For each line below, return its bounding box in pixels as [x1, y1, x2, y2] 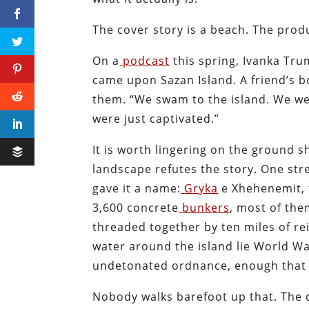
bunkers [182, 200, 230, 216]
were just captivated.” [92, 111, 220, 127]
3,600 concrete [92, 200, 179, 216]
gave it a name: [92, 181, 181, 197]
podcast [123, 53, 170, 69]
